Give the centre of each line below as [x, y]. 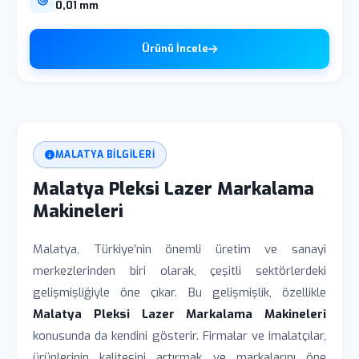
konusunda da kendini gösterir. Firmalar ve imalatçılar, [179, 336]
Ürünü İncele [175, 48]
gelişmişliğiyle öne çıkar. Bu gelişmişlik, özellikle [179, 292]
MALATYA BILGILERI [105, 155]
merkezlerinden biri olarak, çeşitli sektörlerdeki [179, 271]
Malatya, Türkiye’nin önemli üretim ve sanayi [179, 249]
